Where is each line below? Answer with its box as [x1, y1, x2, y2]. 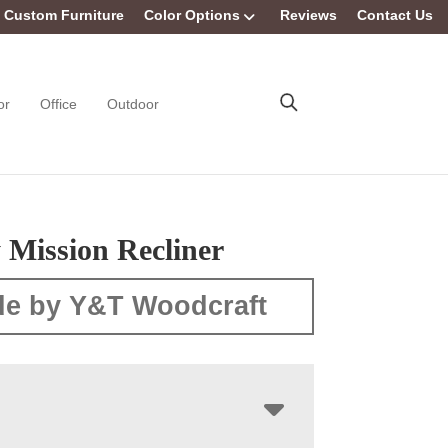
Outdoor [107, 95, 160, 112]
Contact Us [357, 7, 433, 23]
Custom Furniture [4, 7, 124, 23]
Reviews [280, 7, 337, 23]
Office [40, 95, 78, 112]
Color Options [144, 7, 240, 23]
